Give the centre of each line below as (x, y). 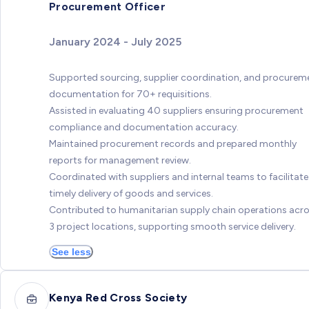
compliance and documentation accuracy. (144, 127)
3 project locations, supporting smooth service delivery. (172, 226)
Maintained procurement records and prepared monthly (173, 143)
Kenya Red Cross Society (118, 297)
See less (71, 251)
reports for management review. (120, 160)
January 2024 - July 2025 (115, 41)
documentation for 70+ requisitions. (130, 94)
